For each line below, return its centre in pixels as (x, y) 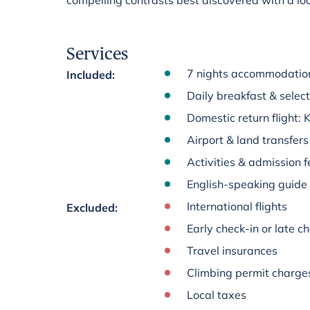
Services (97, 54)
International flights (237, 206)
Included (89, 75)
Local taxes (217, 295)
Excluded (91, 208)
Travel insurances (232, 250)
